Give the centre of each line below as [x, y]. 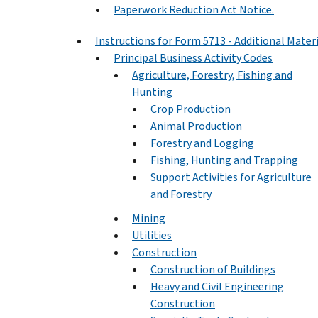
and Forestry [181, 194]
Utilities [152, 235]
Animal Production [196, 126]
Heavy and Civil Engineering [217, 286]
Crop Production [191, 109]
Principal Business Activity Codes [193, 57]
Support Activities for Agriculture [231, 177]
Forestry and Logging [202, 143]
